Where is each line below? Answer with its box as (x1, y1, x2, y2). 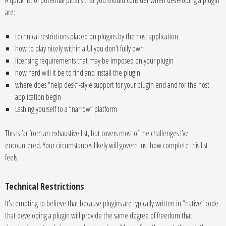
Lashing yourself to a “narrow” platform (15, 103, 117, 115)
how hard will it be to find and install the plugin (15, 67, 140, 78)
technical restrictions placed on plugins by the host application (15, 31, 178, 42)
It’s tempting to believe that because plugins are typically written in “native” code (5, 198, 218, 209)
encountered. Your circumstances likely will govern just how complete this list (5, 140, 208, 151)
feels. (5, 152, 19, 163)
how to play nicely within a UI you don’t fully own (15, 43, 144, 54)
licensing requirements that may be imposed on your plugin (15, 55, 174, 66)
